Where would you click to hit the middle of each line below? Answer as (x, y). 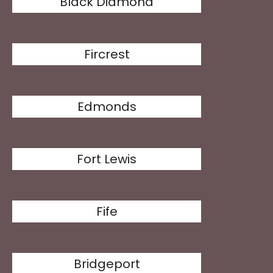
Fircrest (107, 54)
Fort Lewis (107, 159)
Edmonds (107, 107)
